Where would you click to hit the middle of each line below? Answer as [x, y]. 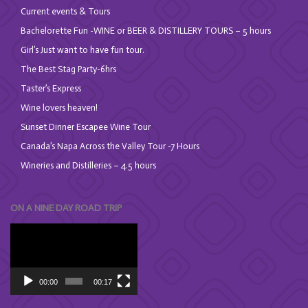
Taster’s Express [51, 88]
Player [26, 250]
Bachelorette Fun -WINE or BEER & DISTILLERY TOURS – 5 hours [146, 30]
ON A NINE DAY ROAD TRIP [66, 208]
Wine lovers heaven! [59, 107]
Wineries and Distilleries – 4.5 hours [88, 165]
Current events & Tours [65, 11]
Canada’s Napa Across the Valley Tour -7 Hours [110, 146]
